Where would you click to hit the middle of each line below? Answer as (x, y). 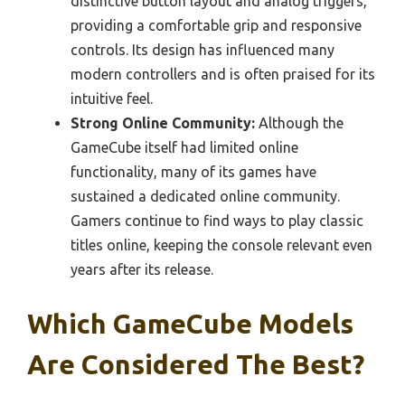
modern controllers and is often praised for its (223, 75)
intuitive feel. (112, 99)
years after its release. (142, 270)
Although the (299, 123)
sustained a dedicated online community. (205, 197)
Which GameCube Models (190, 324)
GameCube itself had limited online (184, 148)
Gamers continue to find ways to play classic (217, 221)
